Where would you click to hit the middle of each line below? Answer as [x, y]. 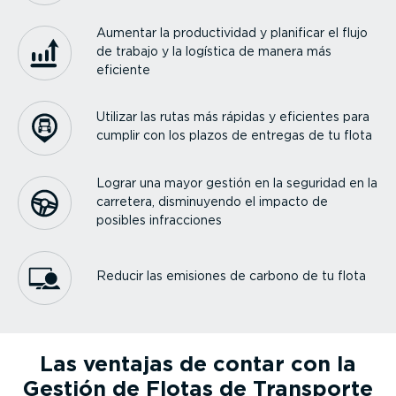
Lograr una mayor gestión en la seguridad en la [237, 183]
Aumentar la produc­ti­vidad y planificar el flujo [232, 32]
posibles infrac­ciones [160, 220]
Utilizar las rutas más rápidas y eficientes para [233, 117]
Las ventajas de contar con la [198, 364]
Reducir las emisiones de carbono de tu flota [232, 276]
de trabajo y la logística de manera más [214, 51]
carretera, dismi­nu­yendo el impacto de [213, 201]
